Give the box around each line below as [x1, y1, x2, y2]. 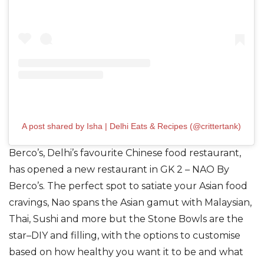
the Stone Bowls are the [129, 213, 243, 225]
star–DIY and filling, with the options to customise [9, 230, 240, 242]
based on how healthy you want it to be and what [9, 246, 243, 258]
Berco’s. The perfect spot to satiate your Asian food [9, 180, 247, 192]
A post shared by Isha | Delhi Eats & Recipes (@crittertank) [22, 121, 241, 131]
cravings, [9, 197, 51, 209]
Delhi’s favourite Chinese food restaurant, [47, 147, 241, 159]
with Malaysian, [179, 197, 252, 209]
